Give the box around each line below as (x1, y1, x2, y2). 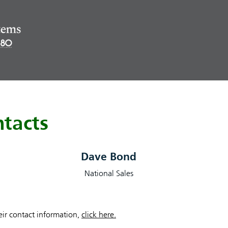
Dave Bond (81, 152, 136, 163)
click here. (81, 210, 116, 219)
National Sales (84, 168, 133, 178)
